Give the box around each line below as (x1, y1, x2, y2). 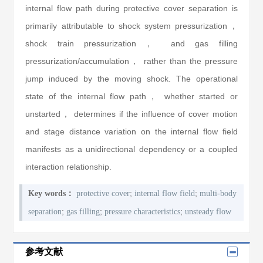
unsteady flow (185, 207, 232, 216)
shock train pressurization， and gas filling (25, 39, 238, 48)
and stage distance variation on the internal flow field (25, 127, 238, 136)
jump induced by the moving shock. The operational (25, 74, 238, 83)
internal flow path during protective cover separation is (25, 4, 238, 13)
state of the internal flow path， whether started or (25, 92, 238, 101)
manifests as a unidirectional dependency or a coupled (25, 144, 238, 154)
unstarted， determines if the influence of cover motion (25, 109, 238, 119)
